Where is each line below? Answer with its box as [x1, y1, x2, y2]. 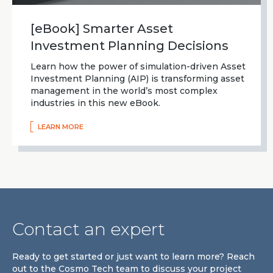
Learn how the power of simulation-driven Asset [30, 60, 246, 72]
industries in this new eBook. [30, 97, 160, 108]
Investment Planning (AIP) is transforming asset [30, 73, 244, 84]
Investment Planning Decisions [30, 38, 229, 53]
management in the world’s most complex [30, 85, 218, 96]
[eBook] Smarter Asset [30, 21, 173, 36]
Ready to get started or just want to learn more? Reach [12, 250, 255, 262]
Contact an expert [12, 218, 165, 239]
